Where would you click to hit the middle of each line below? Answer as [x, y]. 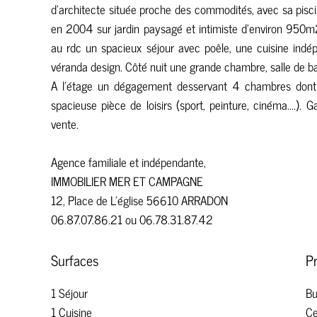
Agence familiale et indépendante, [128, 162]
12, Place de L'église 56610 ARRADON [139, 200]
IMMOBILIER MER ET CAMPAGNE [127, 181]
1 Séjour [69, 293]
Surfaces [75, 260]
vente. [65, 124]
